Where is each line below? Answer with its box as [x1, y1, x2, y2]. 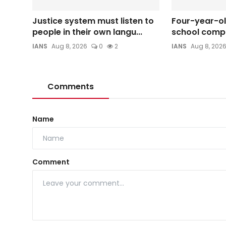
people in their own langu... [32, 26, 142, 38]
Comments [47, 81, 94, 93]
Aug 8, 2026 [51, 42, 87, 51]
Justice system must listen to [32, 15, 154, 27]
